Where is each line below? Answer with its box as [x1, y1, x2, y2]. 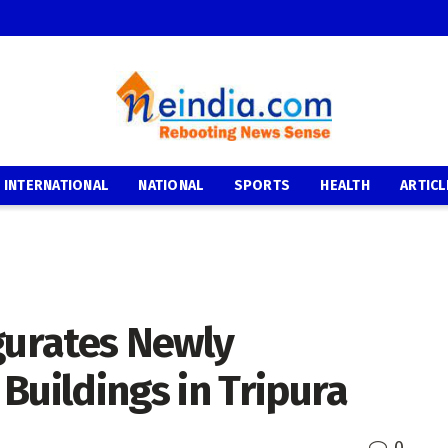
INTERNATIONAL [3, 177, 109, 194]
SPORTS [233, 177, 291, 194]
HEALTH [320, 177, 370, 194]
